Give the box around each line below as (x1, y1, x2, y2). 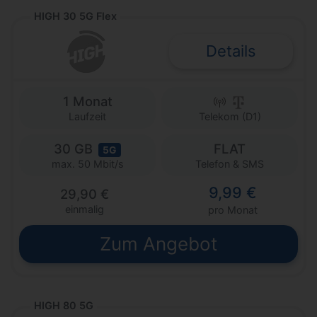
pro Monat (207, 204, 258, 217)
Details (206, 41, 256, 60)
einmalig (65, 203, 104, 216)
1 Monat (62, 93, 113, 109)
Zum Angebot (100, 233, 217, 255)
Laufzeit (69, 110, 106, 122)
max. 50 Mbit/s (51, 158, 124, 171)
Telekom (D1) (198, 110, 261, 122)
